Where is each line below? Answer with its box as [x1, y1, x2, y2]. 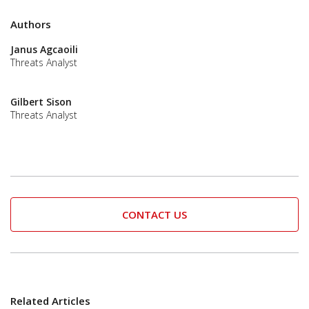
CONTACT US [122, 207, 187, 221]
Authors [10, 17, 51, 32]
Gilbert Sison [10, 95, 72, 109]
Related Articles [10, 293, 90, 308]
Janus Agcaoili [10, 43, 78, 57]
